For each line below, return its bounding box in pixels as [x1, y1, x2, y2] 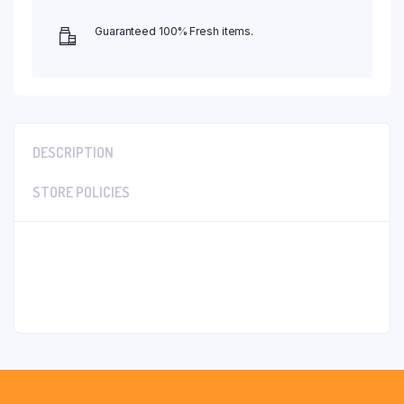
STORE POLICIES [32, 182, 130, 201]
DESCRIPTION [32, 142, 114, 161]
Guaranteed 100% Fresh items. [95, 23, 254, 38]
